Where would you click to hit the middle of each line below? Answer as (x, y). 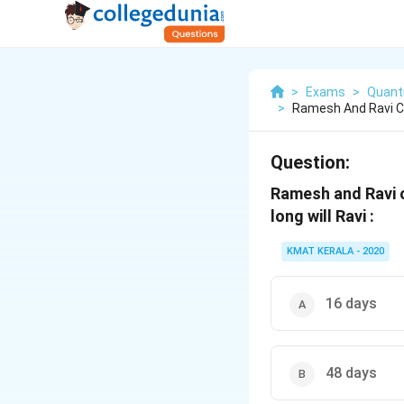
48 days (351, 373)
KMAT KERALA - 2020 (335, 251)
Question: (310, 162)
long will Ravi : (322, 216)
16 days (351, 303)
